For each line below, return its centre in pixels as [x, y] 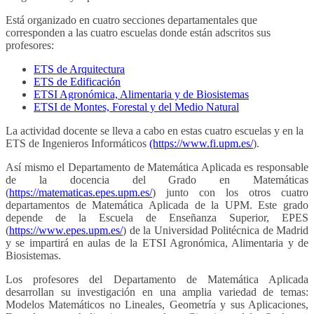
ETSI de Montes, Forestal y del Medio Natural [136, 107]
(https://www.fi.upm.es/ [201, 143]
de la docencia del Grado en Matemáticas [157, 179]
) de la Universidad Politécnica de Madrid [216, 230]
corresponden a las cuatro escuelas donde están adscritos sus [138, 32]
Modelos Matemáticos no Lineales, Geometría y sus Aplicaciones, [157, 304]
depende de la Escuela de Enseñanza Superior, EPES [157, 217]
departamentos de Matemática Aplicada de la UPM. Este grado [157, 205]
